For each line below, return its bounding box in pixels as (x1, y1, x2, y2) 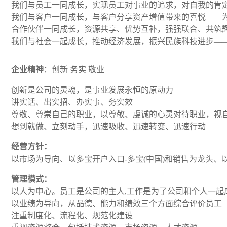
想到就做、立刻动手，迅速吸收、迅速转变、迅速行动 (11, 122, 206, 131)
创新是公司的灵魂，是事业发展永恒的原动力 (11, 86, 173, 94)
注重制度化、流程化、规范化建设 (11, 211, 133, 220)
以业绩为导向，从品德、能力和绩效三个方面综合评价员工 (11, 199, 222, 208)
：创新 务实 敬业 (44, 65, 106, 74)
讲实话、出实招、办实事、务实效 (11, 98, 133, 106)
